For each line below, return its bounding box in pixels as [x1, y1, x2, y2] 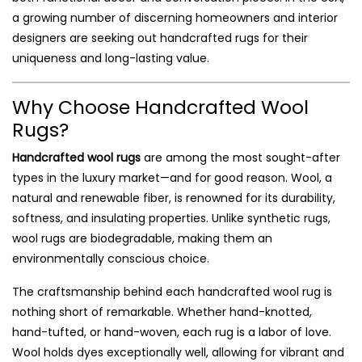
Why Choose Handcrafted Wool [12, 94, 309, 120]
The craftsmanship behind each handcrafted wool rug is [12, 284, 332, 300]
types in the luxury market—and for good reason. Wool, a [12, 170, 332, 186]
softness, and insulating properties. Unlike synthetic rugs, [12, 210, 330, 226]
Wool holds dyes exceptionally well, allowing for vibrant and [12, 344, 344, 360]
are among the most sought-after [141, 149, 340, 166]
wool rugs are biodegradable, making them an [12, 230, 272, 246]
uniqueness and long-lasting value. [12, 50, 209, 66]
